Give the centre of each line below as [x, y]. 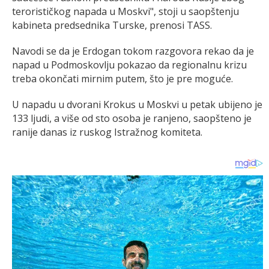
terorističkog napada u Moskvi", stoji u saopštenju [125, 11]
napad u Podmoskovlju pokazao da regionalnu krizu [129, 65]
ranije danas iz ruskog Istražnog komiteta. [107, 132]
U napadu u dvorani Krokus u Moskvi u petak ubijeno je [137, 104]
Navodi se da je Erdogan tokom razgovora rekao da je [133, 51]
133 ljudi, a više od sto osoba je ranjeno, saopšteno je [132, 118]
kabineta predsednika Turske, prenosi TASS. [112, 25]
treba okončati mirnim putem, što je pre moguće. [122, 78]
